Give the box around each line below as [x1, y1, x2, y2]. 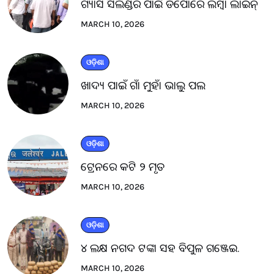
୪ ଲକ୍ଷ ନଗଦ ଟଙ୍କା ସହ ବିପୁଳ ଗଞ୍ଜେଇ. [81, 240, 240, 256]
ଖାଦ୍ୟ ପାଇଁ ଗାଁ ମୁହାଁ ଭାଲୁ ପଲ [81, 78, 206, 93]
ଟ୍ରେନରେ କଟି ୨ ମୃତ [81, 159, 165, 174]
